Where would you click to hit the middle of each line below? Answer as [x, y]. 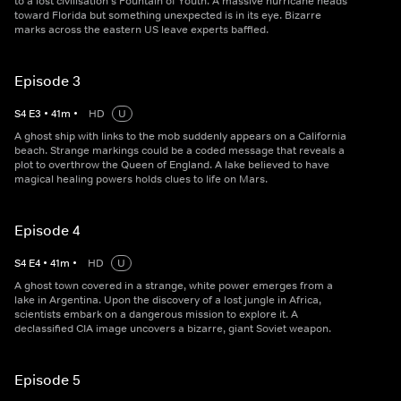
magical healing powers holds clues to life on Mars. [141, 179]
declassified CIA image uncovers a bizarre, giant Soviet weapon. [173, 329]
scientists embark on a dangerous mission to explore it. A [156, 315]
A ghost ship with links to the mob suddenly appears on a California [180, 137]
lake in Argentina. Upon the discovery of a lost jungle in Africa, [168, 300]
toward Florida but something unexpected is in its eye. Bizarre [168, 16]
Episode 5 [47, 380]
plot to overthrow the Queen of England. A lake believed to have [172, 165]
